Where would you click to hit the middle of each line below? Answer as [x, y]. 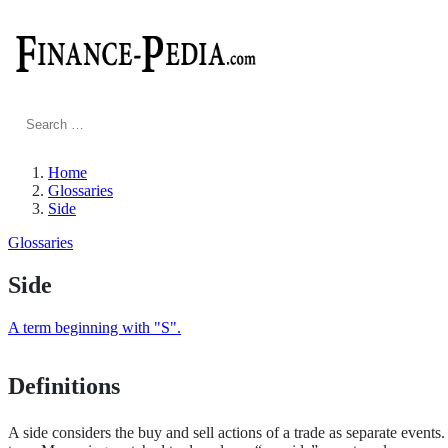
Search [44, 122]
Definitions [64, 385]
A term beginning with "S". [94, 327]
